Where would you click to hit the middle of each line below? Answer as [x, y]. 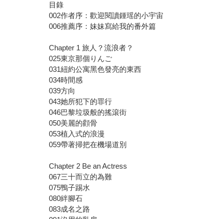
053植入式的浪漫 [77, 134]
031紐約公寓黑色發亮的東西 [95, 69]
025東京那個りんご [81, 59]
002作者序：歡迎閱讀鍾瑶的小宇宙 [106, 16]
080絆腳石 [66, 198]
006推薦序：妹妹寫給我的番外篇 [103, 26]
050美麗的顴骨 [73, 123]
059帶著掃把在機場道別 [88, 145]
